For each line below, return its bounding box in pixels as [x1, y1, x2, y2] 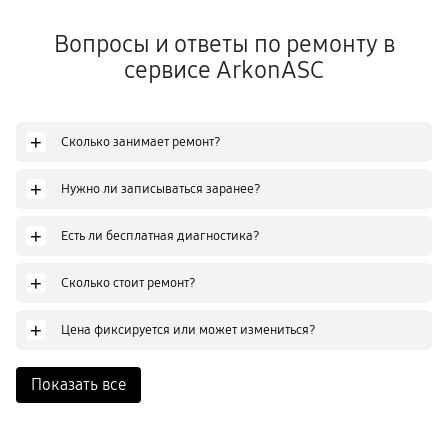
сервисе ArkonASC [124, 56, 324, 84]
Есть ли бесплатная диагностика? [61, 227, 260, 244]
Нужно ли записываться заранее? [61, 180, 261, 197]
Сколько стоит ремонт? [61, 274, 196, 291]
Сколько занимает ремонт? [61, 133, 221, 150]
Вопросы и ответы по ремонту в [53, 30, 395, 58]
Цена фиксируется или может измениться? [61, 321, 316, 338]
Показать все [31, 375, 126, 394]
